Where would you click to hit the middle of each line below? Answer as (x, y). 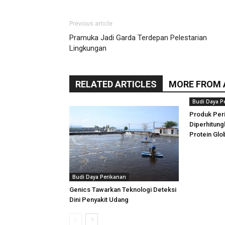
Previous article (91, 24)
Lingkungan (88, 48)
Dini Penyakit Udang (99, 200)
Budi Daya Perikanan (99, 177)
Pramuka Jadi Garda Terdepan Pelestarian (138, 38)
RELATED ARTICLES (116, 84)
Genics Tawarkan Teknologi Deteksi (123, 190)
